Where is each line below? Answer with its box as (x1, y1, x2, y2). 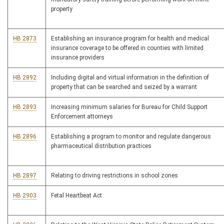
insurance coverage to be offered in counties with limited (51, 44, 203, 52)
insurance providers (51, 54, 104, 61)
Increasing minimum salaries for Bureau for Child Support (51, 103, 207, 111)
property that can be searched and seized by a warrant (51, 83, 197, 91)
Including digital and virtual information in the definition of (51, 74, 209, 81)
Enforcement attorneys (51, 113, 113, 120)
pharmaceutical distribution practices (51, 142, 151, 150)
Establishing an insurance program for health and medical (51, 35, 209, 42)
